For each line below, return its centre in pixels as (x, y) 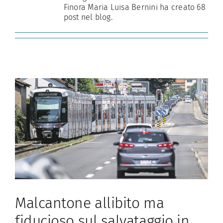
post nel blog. (88, 17)
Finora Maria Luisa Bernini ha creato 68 (134, 7)
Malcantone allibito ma (90, 203)
